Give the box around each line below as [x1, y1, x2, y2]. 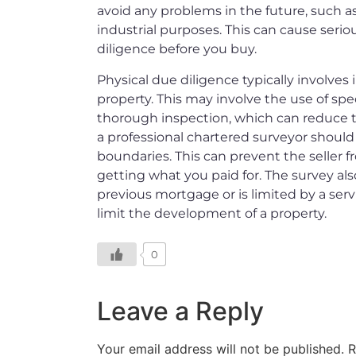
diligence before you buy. [97, 41, 257, 57]
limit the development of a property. [97, 205, 327, 221]
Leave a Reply [97, 296, 264, 327]
